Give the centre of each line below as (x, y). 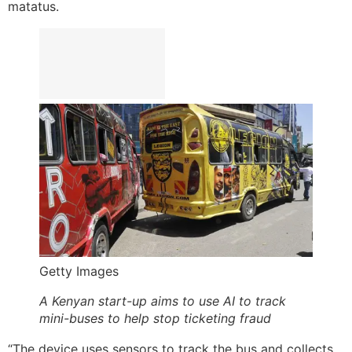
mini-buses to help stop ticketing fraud (155, 318)
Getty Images (79, 271)
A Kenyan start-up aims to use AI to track (163, 301)
